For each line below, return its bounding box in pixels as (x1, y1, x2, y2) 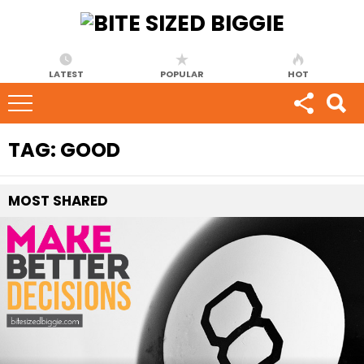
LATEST (48, 67, 84, 80)
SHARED (53, 190, 108, 210)
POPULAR (160, 67, 204, 80)
